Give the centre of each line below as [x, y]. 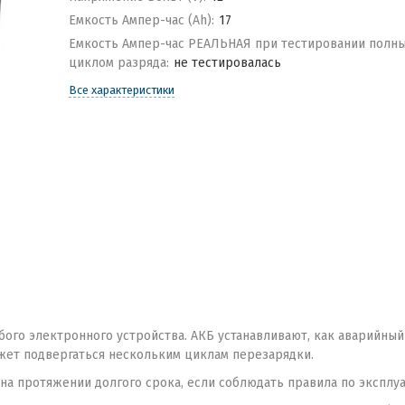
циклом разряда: [118, 63]
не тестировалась [228, 63]
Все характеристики [121, 90]
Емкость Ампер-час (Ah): [141, 20]
